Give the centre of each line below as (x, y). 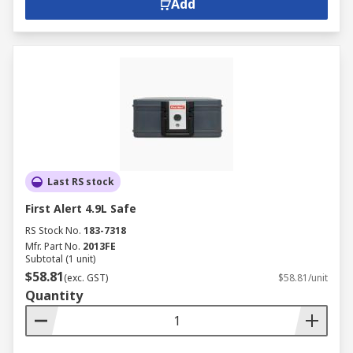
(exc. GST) (86, 278)
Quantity (54, 295)
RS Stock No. (53, 230)
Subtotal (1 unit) (60, 259)
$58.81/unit (303, 278)
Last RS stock (81, 182)
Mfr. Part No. (53, 246)
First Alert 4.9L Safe (81, 208)
